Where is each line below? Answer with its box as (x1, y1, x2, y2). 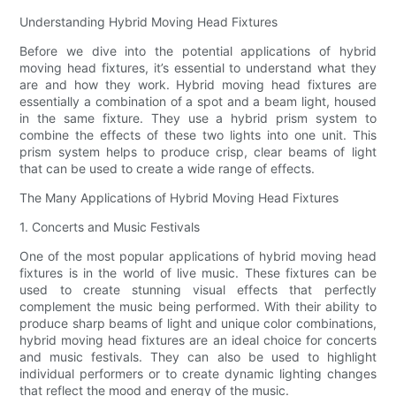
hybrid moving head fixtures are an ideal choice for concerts (19, 332, 377, 348)
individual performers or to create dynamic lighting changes (19, 366, 377, 382)
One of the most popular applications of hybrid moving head (19, 248, 377, 264)
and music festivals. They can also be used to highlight (19, 349, 377, 365)
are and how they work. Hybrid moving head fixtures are (19, 77, 377, 93)
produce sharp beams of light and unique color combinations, (19, 316, 377, 331)
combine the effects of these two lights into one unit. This (19, 127, 377, 143)
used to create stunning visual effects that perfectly (19, 282, 377, 298)
